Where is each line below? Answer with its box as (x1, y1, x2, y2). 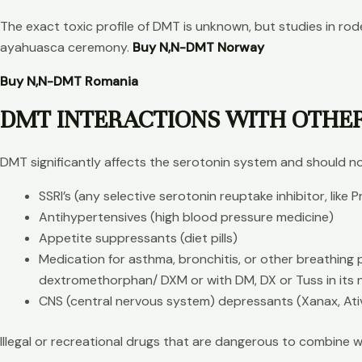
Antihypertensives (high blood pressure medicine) (39, 208, 334, 225)
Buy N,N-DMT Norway (133, 38, 264, 56)
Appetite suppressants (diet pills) (39, 229, 238, 246)
